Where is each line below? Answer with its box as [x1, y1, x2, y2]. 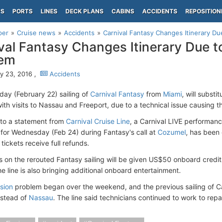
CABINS [111, 7, 134, 15]
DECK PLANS [65, 7, 104, 15]
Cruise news [17, 29, 55, 37]
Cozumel [158, 128, 186, 136]
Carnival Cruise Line [66, 117, 130, 125]
